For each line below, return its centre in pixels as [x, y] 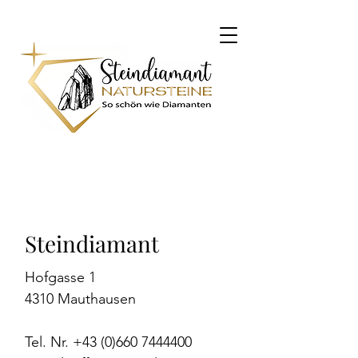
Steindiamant [92, 243]
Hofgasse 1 [60, 277]
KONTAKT [70, 179]
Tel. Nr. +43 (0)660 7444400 [108, 342]
